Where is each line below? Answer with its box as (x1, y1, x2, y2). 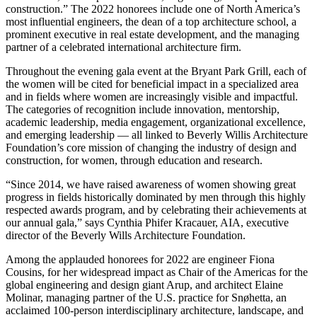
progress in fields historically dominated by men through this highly (6, 190, 306, 203)
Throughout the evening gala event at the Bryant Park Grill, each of (6, 64, 306, 77)
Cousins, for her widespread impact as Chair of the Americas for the (6, 265, 308, 278)
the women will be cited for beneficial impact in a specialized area (6, 77, 299, 90)
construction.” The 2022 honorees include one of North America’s (6, 2, 300, 15)
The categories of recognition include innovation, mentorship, (6, 103, 279, 115)
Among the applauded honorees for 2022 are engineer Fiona (6, 253, 275, 265)
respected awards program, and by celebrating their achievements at (6, 203, 306, 216)
